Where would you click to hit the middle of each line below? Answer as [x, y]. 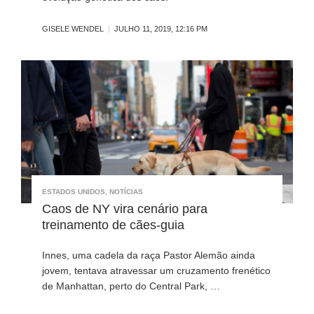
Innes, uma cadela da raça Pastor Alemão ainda [149, 255]
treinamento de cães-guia [113, 225]
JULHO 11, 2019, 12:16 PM [161, 29]
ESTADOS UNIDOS [74, 191]
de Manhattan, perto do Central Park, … [131, 286]
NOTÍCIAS [126, 191]
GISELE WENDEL [73, 29]
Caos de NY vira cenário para [125, 209]
